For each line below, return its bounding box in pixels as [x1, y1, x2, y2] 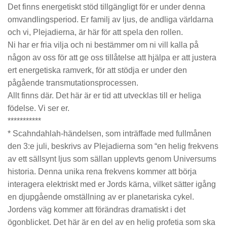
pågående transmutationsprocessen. [8, 79, 138, 88]
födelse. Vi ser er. [8, 104, 69, 113]
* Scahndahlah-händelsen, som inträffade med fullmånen [8, 129, 211, 138]
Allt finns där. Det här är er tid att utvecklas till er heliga [8, 91, 201, 100]
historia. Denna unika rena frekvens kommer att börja [8, 167, 197, 176]
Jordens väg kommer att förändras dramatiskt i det [8, 205, 185, 214]
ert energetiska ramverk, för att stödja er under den [8, 66, 187, 75]
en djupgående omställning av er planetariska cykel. [8, 193, 194, 202]
